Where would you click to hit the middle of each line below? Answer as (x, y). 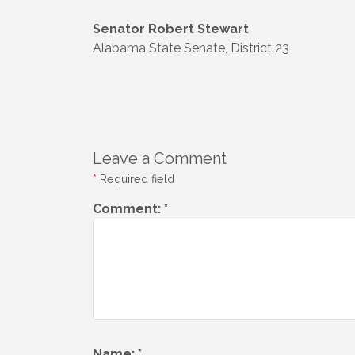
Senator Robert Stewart (171, 29)
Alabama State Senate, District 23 (191, 48)
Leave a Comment (160, 158)
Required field (136, 178)
